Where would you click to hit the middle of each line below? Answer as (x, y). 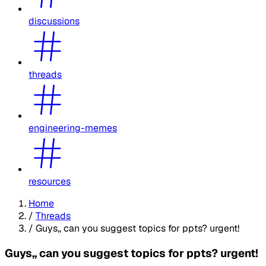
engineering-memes (73, 128)
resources (50, 181)
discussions (54, 21)
